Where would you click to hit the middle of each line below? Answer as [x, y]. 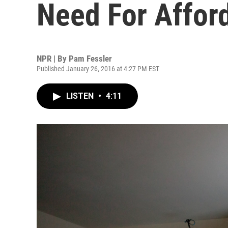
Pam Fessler [90, 59]
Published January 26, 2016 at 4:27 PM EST [98, 69]
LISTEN [81, 96]
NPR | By [53, 59]
